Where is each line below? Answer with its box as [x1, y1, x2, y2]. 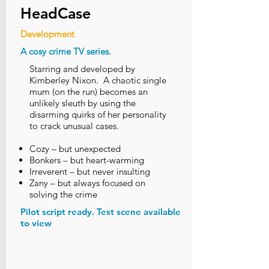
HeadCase [20, 4, 91, 22]
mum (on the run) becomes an [29, 86, 148, 97]
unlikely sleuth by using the [29, 97, 136, 109]
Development [20, 28, 74, 40]
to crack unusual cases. [29, 120, 124, 131]
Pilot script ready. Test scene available [20, 206, 181, 217]
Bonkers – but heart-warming [29, 154, 144, 166]
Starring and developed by [29, 63, 135, 74]
